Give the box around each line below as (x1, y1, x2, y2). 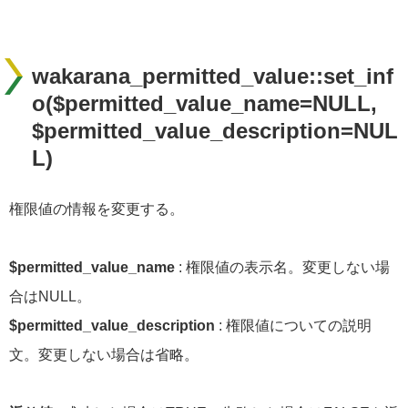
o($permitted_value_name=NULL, (32, 90, 377, 116)
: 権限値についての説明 (215, 317, 372, 333)
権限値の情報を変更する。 (9, 200, 184, 217)
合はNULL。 (9, 288, 91, 304)
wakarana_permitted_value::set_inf (32, 63, 393, 88)
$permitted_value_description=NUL (32, 117, 398, 143)
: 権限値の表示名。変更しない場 (175, 259, 390, 275)
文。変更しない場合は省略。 (9, 346, 199, 362)
